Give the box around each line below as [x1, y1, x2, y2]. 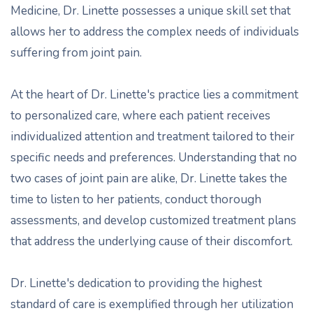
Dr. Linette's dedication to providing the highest [10, 275, 262, 291]
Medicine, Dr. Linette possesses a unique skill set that [10, 3, 291, 19]
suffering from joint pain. [10, 45, 142, 61]
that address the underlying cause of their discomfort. [10, 233, 293, 249]
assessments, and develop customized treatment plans [10, 212, 296, 228]
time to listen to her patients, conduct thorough [10, 191, 261, 208]
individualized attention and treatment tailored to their [10, 129, 295, 145]
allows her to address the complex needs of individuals [10, 24, 299, 40]
